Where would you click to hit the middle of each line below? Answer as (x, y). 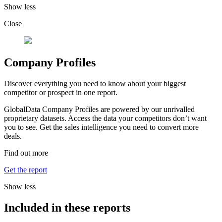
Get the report (26, 169)
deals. (13, 136)
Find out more (26, 153)
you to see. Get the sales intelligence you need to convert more (101, 127)
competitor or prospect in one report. (61, 92)
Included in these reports (67, 207)
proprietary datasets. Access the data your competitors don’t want (105, 118)
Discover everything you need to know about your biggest (95, 83)
